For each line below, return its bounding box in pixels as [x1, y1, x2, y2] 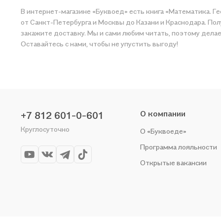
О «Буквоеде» [140, 127, 186, 135]
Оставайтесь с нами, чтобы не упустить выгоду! [21, 39, 178, 48]
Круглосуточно [21, 125, 70, 133]
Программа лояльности [140, 143, 217, 151]
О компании [140, 109, 185, 118]
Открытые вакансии [140, 158, 207, 167]
